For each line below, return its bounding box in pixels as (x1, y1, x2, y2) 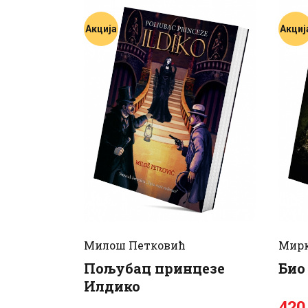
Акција (85, 23, 117, 34)
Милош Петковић (84, 238, 186, 253)
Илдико (84, 277, 140, 296)
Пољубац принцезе (84, 259, 225, 278)
